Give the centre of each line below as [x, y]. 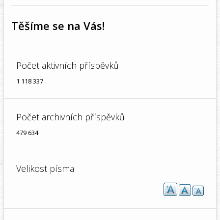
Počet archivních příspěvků [70, 117]
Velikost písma [45, 168]
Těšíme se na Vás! [58, 26]
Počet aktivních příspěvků [68, 65]
